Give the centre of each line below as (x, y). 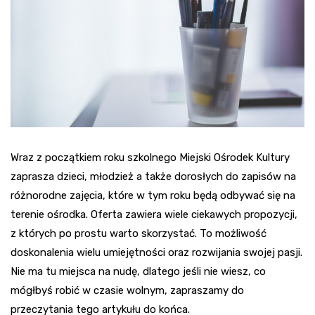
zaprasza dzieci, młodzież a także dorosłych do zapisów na (153, 176)
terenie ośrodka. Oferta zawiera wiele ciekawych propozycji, (154, 214)
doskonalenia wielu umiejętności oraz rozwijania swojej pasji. (156, 252)
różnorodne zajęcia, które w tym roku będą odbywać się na (153, 195)
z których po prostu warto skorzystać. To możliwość (139, 233)
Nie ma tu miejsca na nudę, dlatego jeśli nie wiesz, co (138, 271)
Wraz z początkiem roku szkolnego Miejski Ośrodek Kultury (150, 157)
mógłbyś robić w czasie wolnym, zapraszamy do (127, 290)
